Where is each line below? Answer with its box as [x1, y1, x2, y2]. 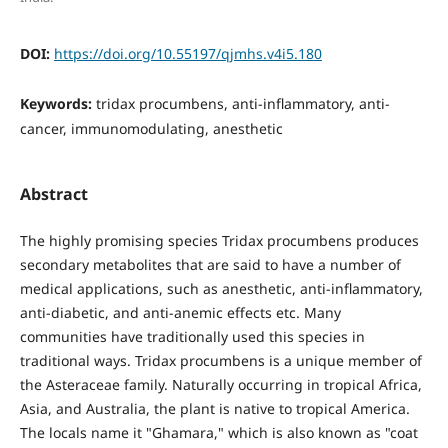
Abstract [19, 182, 88, 205]
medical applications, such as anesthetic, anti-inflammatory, [19, 278, 423, 298]
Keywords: [19, 93, 96, 113]
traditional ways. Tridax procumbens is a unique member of [19, 350, 422, 370]
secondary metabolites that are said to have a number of [19, 254, 401, 274]
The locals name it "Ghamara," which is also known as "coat [19, 422, 418, 442]
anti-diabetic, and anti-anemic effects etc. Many [19, 302, 341, 322]
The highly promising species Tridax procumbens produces [19, 230, 419, 250]
